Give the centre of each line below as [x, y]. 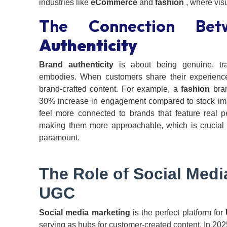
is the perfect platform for [178, 213]
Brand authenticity [77, 65]
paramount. [59, 138]
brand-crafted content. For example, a [110, 89]
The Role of [86, 174]
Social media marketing [85, 213]
